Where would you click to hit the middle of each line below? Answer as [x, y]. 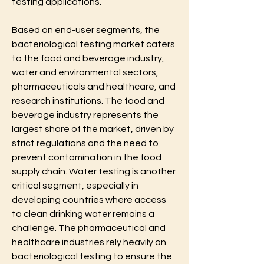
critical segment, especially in [75, 185]
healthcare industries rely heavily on [89, 242]
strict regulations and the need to [85, 143]
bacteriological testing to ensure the [92, 256]
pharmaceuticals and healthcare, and [94, 86]
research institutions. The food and [88, 100]
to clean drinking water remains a [83, 214]
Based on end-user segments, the [86, 30]
